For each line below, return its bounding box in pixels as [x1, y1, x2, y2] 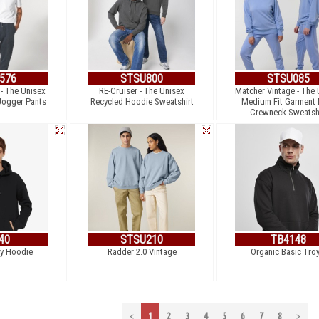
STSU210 [120, 233, 163, 246]
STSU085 [267, 72, 310, 85]
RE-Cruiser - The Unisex [99, 85, 184, 96]
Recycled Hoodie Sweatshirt [90, 96, 194, 107]
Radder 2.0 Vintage [107, 246, 177, 257]
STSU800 [120, 72, 163, 85]
